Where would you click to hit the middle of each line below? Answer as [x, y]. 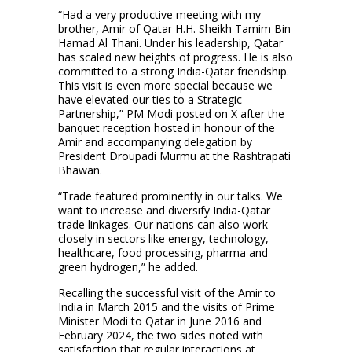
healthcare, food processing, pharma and [163, 252]
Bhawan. [80, 170]
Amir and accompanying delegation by [155, 141]
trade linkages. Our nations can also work [163, 224]
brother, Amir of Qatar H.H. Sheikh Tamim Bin [174, 28]
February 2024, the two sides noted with [161, 335]
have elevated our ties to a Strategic [150, 99]
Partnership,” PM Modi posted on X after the [171, 113]
